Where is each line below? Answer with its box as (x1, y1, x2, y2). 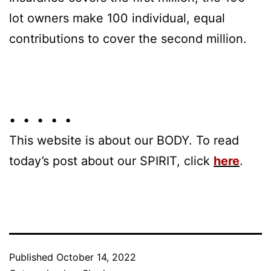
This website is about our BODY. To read (9, 132, 239, 148)
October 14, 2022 (56, 250, 136, 263)
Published (9, 250, 56, 263)
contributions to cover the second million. (9, 31, 247, 46)
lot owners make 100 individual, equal (9, 10, 225, 25)
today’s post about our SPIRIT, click (9, 153, 214, 168)
